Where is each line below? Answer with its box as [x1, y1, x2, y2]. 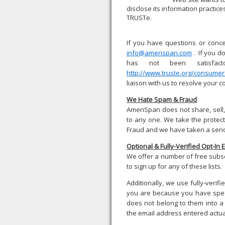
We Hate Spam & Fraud [127, 95, 197, 104]
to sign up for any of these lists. [127, 162, 223, 171]
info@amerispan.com [127, 48, 192, 57]
